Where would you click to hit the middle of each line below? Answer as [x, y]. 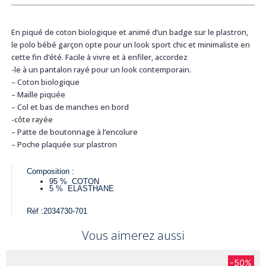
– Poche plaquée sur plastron [64, 144]
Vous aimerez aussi [133, 236]
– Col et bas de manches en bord [70, 107]
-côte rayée [32, 119]
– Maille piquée [38, 94]
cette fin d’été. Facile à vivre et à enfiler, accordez [99, 57]
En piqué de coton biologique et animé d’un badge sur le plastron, [129, 32]
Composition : [50, 172]
